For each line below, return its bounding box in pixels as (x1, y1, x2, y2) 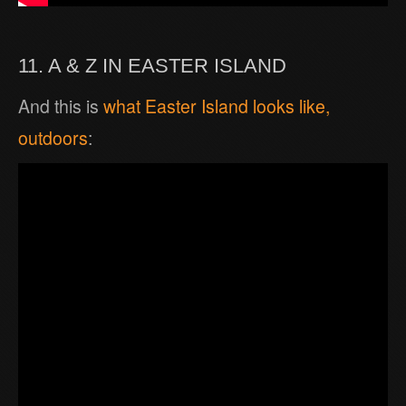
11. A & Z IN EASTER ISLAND (18, 54, 286, 78)
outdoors (18, 125, 88, 151)
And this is (18, 93, 103, 120)
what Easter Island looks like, (103, 93, 330, 120)
